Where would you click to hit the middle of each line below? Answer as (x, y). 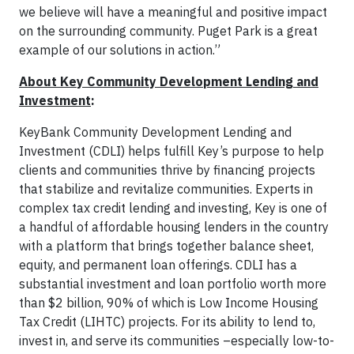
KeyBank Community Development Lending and (155, 132)
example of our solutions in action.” (121, 50)
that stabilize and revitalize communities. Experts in (166, 189)
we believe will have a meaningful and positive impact (173, 12)
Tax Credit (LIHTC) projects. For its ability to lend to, (167, 322)
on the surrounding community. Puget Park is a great (168, 31)
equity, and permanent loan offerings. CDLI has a (158, 265)
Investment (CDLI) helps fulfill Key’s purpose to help (171, 151)
